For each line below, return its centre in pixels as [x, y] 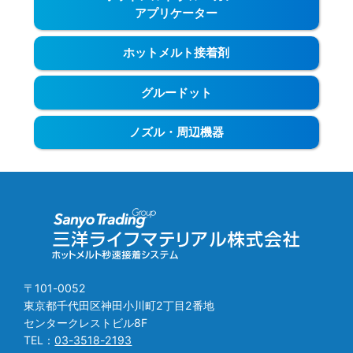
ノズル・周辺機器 [176, 132]
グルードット [176, 93]
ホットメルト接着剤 [176, 53]
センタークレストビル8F [86, 322]
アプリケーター [176, 13]
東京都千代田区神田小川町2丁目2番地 [119, 305]
